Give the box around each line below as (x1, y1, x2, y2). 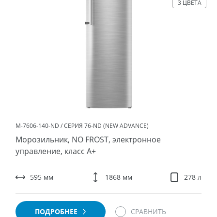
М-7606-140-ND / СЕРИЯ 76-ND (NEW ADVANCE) (15, 122, 149, 130)
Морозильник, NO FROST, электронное (15, 134, 161, 145)
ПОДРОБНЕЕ (34, 207, 79, 216)
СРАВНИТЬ (130, 207, 166, 216)
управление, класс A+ (15, 146, 96, 156)
